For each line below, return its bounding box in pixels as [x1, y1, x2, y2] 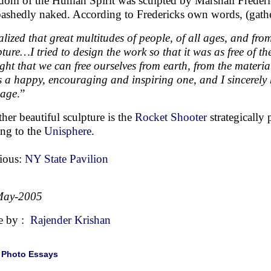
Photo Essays [1, 249, 58, 259]
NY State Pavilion [25, 152, 108, 165]
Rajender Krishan [30, 214, 111, 226]
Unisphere [44, 125, 91, 137]
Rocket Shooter [135, 111, 207, 123]
